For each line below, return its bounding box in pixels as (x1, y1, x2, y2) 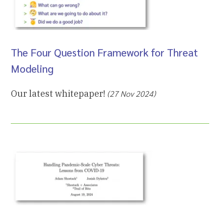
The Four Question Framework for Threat (11, 46, 198, 59)
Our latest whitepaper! (11, 88, 108, 100)
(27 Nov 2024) (107, 88, 156, 99)
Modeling (11, 62, 54, 76)
